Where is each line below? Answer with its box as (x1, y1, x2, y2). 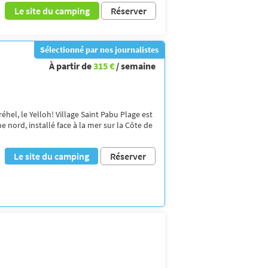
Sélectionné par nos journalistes (40, 44, 159, 55)
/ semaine (116, 59, 156, 72)
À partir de (49, 59, 93, 72)
